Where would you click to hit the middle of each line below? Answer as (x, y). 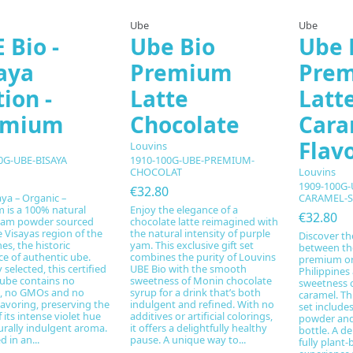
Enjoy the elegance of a (184, 209)
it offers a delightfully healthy (198, 327)
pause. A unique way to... (188, 339)
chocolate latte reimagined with (204, 221)
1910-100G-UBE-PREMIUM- (192, 160)
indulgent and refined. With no (202, 304)
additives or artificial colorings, (201, 316)
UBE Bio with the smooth (188, 268)
